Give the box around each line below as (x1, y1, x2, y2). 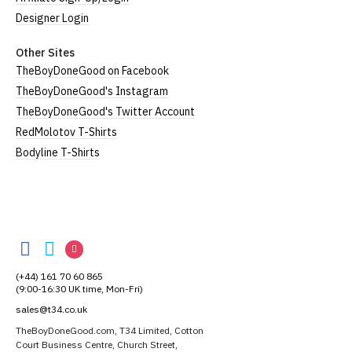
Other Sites (16, 46, 75, 60)
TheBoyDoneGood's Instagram (16, 84, 168, 98)
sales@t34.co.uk (16, 303, 87, 316)
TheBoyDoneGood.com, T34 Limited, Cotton (16, 324, 203, 337)
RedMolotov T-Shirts (16, 125, 117, 139)
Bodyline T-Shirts (16, 145, 100, 159)
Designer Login (16, 11, 89, 25)
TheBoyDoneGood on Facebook (16, 64, 169, 78)
